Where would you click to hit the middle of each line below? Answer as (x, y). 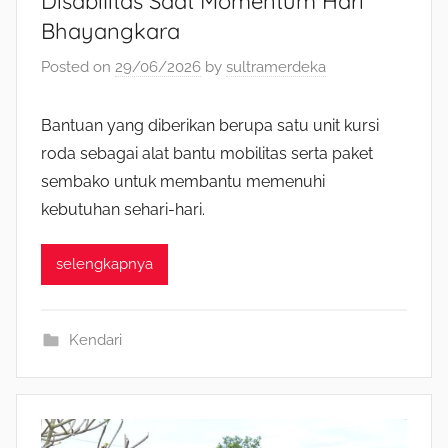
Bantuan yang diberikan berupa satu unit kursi (210, 125)
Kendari (95, 339)
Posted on (78, 66)
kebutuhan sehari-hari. (123, 209)
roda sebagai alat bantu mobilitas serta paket (207, 153)
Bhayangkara (110, 31)
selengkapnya (104, 264)
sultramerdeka (276, 66)
